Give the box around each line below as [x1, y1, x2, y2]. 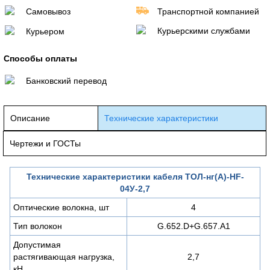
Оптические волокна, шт [13, 202, 109, 212]
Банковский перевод [26, 75, 107, 86]
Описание [10, 113, 50, 123]
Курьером [26, 26, 64, 36]
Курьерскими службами [157, 25, 250, 36]
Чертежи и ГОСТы [10, 138, 81, 148]
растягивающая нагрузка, [13, 251, 115, 262]
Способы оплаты [4, 53, 77, 63]
